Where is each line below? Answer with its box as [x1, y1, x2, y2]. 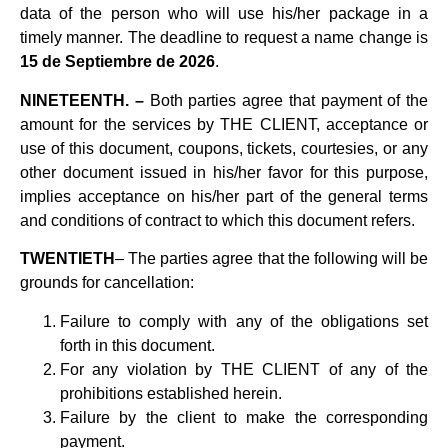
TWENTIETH [20, 250, 115, 268]
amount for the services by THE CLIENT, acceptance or [20, 115, 428, 133]
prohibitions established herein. [60, 384, 282, 402]
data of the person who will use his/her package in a [20, 5, 428, 23]
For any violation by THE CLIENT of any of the [60, 360, 428, 378]
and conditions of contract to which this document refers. [20, 211, 419, 229]
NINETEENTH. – [20, 91, 144, 109]
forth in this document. [60, 336, 215, 354]
